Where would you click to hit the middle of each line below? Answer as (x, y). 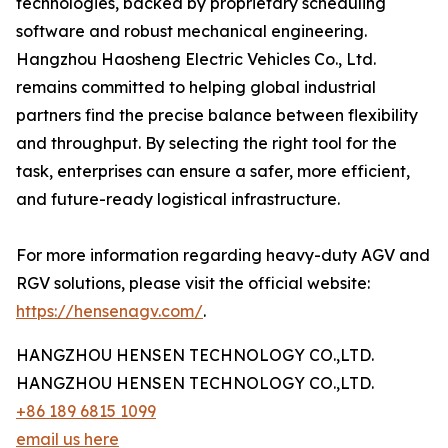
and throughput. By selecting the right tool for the (206, 143)
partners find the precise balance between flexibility (217, 115)
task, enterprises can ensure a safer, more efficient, (213, 171)
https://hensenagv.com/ (109, 311)
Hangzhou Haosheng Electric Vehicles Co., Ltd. (196, 59)
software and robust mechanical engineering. (191, 31)
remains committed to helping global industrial (196, 87)
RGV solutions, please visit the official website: (193, 283)
